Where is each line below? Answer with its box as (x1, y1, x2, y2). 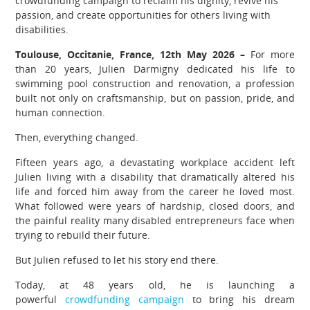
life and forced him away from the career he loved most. (15, 185, 295, 199)
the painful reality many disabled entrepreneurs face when (15, 214, 295, 228)
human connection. (15, 106, 106, 120)
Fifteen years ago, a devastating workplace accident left (15, 156, 295, 170)
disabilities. (15, 23, 69, 37)
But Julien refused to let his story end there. (15, 253, 219, 267)
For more (250, 48, 295, 62)
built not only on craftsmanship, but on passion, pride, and (15, 91, 295, 105)
